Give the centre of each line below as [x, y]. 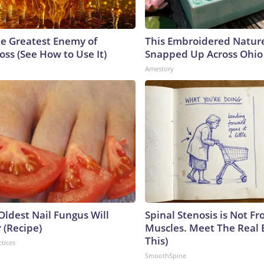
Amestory [159, 68]
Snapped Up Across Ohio [204, 54]
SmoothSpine [166, 255]
